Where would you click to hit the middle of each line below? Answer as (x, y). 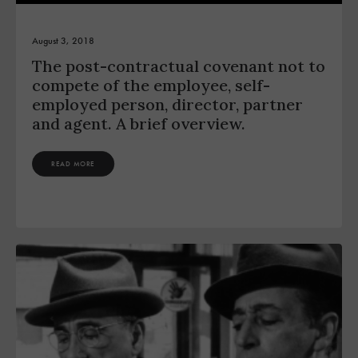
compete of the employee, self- (151, 86)
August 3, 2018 (63, 41)
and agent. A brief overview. (139, 124)
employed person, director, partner (167, 105)
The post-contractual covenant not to (179, 66)
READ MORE (74, 164)
